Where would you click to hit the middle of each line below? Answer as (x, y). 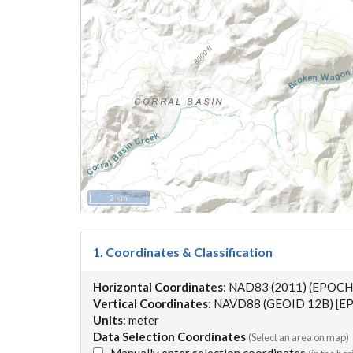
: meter (141, 320)
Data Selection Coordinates (169, 336)
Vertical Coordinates (150, 303)
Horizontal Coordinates (158, 287)
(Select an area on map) (299, 337)
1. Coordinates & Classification (183, 252)
